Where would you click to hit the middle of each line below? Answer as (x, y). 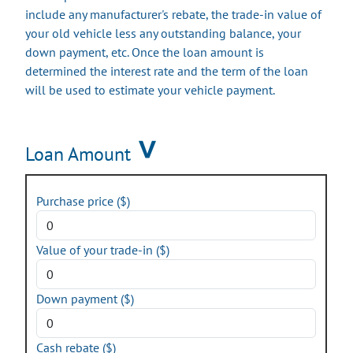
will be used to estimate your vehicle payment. (150, 90)
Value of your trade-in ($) (103, 250)
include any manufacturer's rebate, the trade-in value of (173, 14)
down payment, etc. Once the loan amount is (145, 52)
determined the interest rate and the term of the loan (167, 71)
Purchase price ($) (83, 201)
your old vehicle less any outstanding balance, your (163, 33)
